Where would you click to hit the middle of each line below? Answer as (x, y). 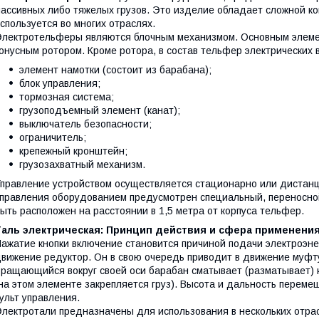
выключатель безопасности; (85, 124)
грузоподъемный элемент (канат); (100, 111)
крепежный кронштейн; (73, 151)
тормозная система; (67, 97)
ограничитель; (53, 138)
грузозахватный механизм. (82, 165)
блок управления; (60, 84)
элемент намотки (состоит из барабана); (115, 70)
